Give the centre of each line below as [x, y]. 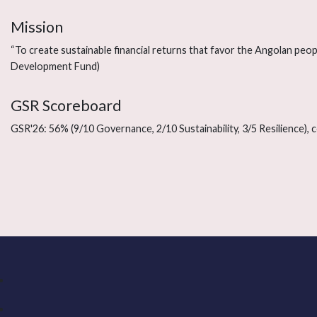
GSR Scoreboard [66, 106]
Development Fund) [55, 67]
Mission [37, 27]
